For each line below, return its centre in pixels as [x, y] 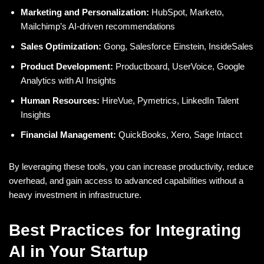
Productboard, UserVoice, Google [179, 66]
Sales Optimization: [61, 46]
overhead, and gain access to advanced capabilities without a [126, 180]
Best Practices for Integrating [125, 230]
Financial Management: [68, 134]
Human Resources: [60, 100]
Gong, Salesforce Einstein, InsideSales [177, 46]
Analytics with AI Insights [68, 80]
